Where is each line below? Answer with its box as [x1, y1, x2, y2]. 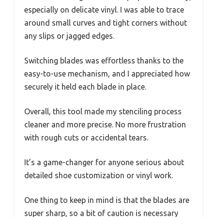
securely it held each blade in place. [24, 82, 146, 92]
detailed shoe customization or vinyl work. [24, 171, 173, 180]
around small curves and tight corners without [24, 18, 187, 28]
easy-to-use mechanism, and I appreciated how [24, 69, 190, 78]
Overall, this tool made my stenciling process [24, 107, 182, 116]
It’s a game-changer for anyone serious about [24, 158, 184, 167]
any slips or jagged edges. [24, 31, 114, 41]
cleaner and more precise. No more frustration [24, 120, 186, 129]
